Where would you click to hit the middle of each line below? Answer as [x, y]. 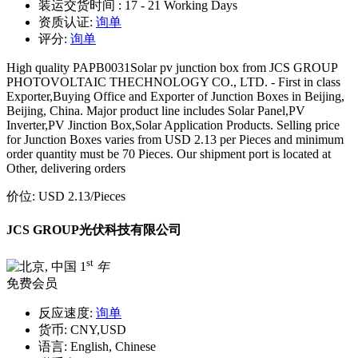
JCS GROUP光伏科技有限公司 [94, 230]
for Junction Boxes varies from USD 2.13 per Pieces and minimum [175, 139]
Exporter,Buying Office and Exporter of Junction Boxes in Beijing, [175, 96]
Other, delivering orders [66, 168]
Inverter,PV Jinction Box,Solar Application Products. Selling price [173, 125]
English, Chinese [111, 346]
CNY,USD [97, 329]
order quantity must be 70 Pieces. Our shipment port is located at [169, 153]
